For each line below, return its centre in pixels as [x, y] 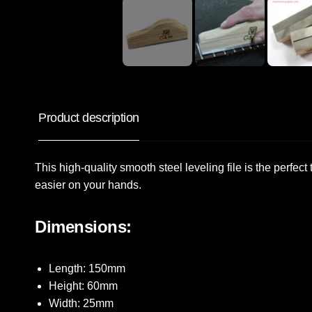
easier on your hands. [88, 185]
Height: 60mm [83, 286]
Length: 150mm [87, 269]
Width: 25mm [81, 304]
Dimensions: [83, 227]
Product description [89, 118]
